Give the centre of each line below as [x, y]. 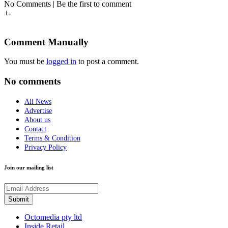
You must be [25, 62]
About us [37, 120]
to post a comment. [108, 62]
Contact [35, 129]
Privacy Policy [46, 147]
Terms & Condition [52, 138]
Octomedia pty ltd [53, 217]
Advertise [38, 110]
